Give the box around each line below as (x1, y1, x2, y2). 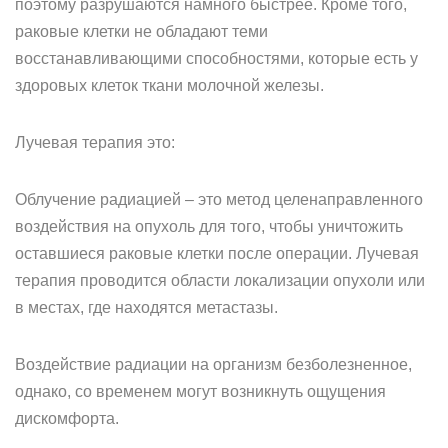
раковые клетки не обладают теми (15, 23, 268, 40)
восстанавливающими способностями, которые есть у (15, 50, 418, 67)
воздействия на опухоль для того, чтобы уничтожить (15, 218, 403, 235)
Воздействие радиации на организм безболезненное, (15, 356, 412, 373)
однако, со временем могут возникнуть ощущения (15, 383, 386, 400)
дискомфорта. (15, 410, 119, 427)
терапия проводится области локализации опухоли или (15, 272, 425, 289)
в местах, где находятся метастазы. (15, 299, 278, 316)
